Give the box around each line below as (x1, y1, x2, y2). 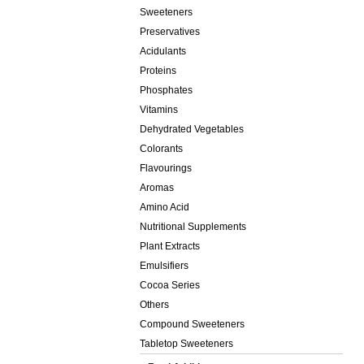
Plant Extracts (140, 240, 200, 252)
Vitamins (140, 104, 178, 115)
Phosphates (140, 84, 193, 96)
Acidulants (140, 45, 186, 57)
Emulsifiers (140, 260, 188, 271)
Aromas (140, 182, 174, 193)
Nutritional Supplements (140, 221, 246, 232)
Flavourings (140, 162, 192, 174)
